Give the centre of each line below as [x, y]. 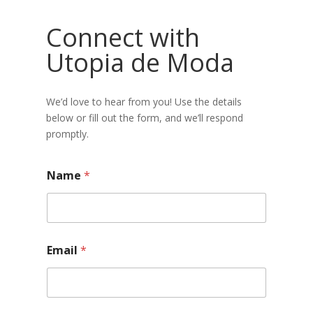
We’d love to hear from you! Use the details [144, 102]
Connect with [123, 37]
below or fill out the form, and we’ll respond [144, 118]
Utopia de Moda [140, 63]
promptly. [67, 134]
